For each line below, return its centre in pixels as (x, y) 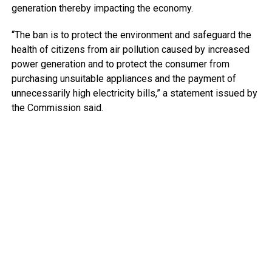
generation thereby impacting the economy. (102, 8)
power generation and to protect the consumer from (120, 64)
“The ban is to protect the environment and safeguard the (131, 35)
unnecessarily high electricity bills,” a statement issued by (134, 93)
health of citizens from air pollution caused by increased (130, 49)
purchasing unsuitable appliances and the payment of (124, 78)
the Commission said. (57, 107)
